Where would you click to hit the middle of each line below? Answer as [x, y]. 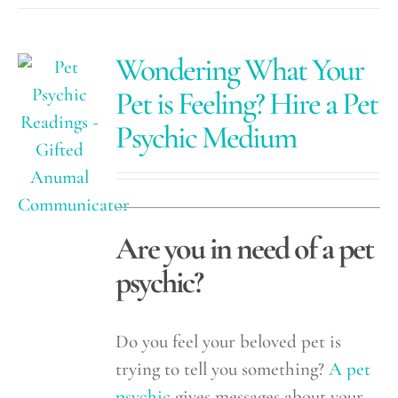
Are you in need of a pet [245, 249]
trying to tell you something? [223, 370]
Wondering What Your [240, 70]
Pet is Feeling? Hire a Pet [247, 103]
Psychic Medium [207, 137]
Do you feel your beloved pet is [229, 342]
